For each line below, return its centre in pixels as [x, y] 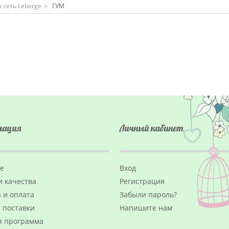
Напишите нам [146, 208]
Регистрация [142, 181]
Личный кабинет [152, 128]
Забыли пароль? [148, 194]
